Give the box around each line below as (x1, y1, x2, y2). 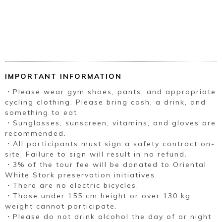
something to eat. (5, 108, 80, 117)
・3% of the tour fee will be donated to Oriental (5, 160, 207, 169)
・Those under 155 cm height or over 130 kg (5, 191, 191, 201)
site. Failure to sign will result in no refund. (5, 150, 187, 159)
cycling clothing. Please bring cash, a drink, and (5, 98, 206, 107)
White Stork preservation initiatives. (5, 170, 158, 180)
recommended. (5, 129, 66, 138)
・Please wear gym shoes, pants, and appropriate (5, 87, 216, 97)
